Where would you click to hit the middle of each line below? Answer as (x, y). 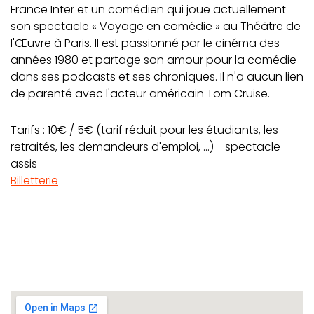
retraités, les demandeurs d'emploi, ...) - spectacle (145, 146)
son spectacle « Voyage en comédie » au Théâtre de (156, 26)
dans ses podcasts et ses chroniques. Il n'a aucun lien (157, 76)
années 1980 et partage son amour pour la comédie (153, 60)
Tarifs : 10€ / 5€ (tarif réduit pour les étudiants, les (144, 130)
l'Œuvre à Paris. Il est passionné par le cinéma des (145, 43)
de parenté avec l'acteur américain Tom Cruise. (140, 93)
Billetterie (34, 180)
